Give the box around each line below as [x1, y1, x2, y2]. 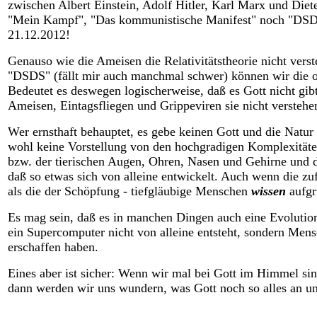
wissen [251, 184, 286, 198]
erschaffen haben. [8, 240, 98, 254]
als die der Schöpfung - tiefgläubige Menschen [8, 184, 251, 198]
